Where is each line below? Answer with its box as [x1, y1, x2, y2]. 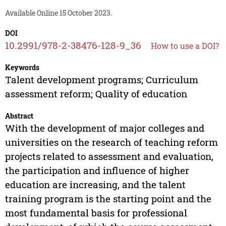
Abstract [5, 111, 33, 121]
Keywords [5, 63, 39, 73]
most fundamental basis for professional [5, 206, 187, 219]
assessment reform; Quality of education [5, 87, 187, 100]
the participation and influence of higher [5, 164, 189, 177]
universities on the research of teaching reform [5, 136, 218, 149]
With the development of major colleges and [5, 122, 204, 135]
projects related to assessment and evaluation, [5, 150, 213, 163]
